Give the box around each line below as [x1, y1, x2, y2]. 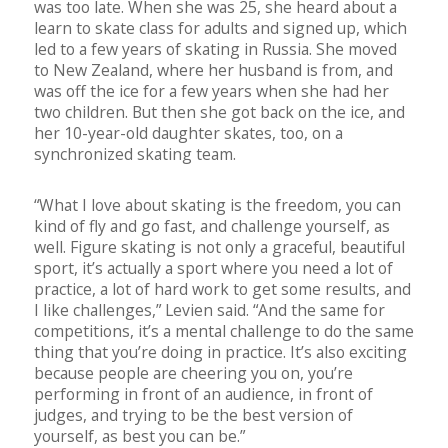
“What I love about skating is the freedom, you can [34, 194, 401, 217]
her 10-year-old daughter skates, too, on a [34, 122, 343, 145]
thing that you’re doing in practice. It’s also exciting [34, 341, 407, 364]
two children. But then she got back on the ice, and [34, 101, 405, 124]
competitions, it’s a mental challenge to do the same [34, 320, 414, 343]
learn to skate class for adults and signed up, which [34, 17, 407, 40]
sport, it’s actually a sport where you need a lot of [34, 257, 393, 280]
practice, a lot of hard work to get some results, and [34, 278, 411, 301]
